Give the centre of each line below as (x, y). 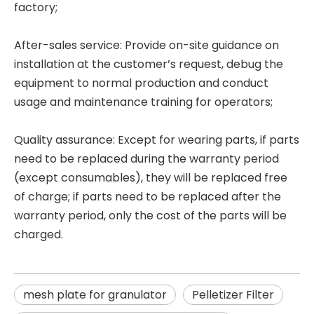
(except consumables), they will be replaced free (151, 177)
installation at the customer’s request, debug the (149, 64)
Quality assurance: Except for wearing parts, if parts (157, 139)
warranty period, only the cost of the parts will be (150, 215)
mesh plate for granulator (95, 294)
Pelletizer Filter (233, 294)
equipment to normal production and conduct (141, 83)
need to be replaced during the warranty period (146, 158)
